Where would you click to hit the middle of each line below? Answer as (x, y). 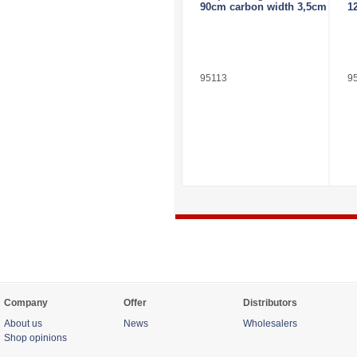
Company (26, 303)
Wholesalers (270, 324)
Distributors (270, 303)
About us (23, 324)
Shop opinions (35, 338)
